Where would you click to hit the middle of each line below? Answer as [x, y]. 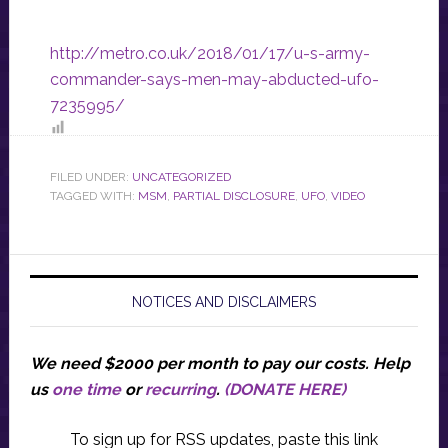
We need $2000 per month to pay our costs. [201, 364]
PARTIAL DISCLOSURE [233, 196]
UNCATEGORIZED [181, 177]
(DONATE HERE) [284, 390]
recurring [180, 390]
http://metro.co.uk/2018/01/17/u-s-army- [209, 54]
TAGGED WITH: [93, 196]
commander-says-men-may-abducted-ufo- [214, 80]
